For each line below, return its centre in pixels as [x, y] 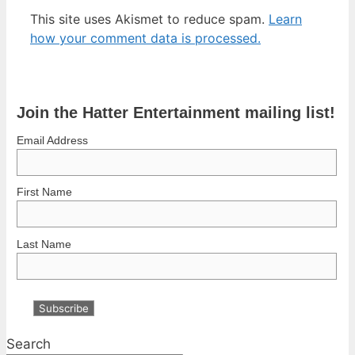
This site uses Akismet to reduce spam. [149, 19]
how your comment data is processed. [145, 38]
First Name [44, 192]
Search [29, 344]
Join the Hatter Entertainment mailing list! [176, 112]
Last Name [44, 244]
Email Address [52, 140]
